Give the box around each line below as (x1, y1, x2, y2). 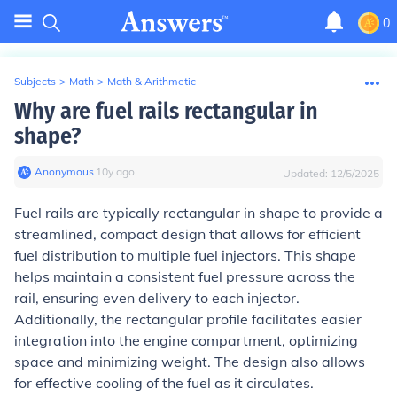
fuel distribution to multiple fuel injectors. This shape (14, 246, 356, 264)
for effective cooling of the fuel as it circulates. (14, 374, 314, 392)
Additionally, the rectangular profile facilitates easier (14, 310, 362, 328)
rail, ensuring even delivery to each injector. (14, 289, 300, 307)
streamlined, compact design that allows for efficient (14, 225, 361, 243)
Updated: (283, 167, 331, 180)
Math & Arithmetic (107, 74, 196, 88)
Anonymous (35, 165, 94, 178)
